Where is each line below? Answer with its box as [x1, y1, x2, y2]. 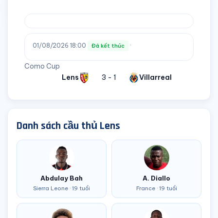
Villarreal [139, 73, 172, 82]
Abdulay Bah [40, 174, 83, 182]
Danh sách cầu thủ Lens [17, 119, 120, 133]
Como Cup [24, 62, 60, 71]
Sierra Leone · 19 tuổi [33, 185, 90, 192]
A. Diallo [143, 174, 170, 182]
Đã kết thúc [91, 42, 125, 49]
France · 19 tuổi [136, 185, 177, 192]
